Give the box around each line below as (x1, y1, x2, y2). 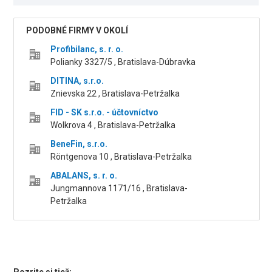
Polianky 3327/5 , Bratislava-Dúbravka (50, 57, 196, 67)
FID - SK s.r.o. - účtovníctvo (50, 107, 159, 118)
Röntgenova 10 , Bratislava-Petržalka (50, 152, 192, 162)
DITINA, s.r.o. (50, 76, 104, 86)
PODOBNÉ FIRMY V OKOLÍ (26, 25, 129, 36)
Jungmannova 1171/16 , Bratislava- (50, 183, 188, 194)
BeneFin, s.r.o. (50, 139, 108, 149)
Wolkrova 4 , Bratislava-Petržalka (50, 120, 176, 131)
